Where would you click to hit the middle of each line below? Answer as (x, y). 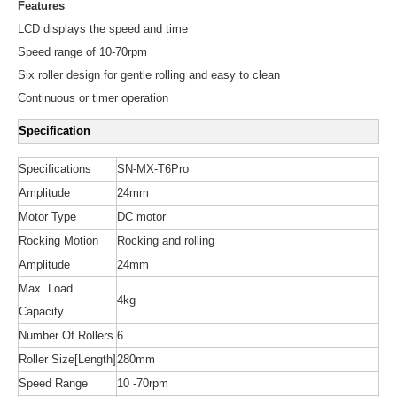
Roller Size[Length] (67, 359)
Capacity (41, 311)
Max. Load (46, 288)
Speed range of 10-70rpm (82, 52)
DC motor (141, 217)
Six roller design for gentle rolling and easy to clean (149, 75)
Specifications (55, 169)
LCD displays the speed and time (103, 29)
